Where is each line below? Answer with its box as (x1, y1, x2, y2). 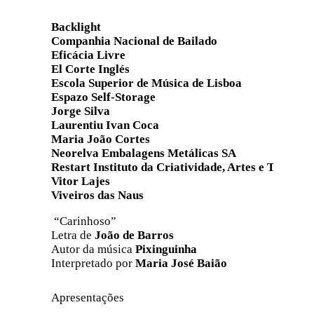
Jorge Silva (51, 104, 110, 118)
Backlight (51, 20, 101, 34)
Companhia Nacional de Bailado (51, 34, 217, 48)
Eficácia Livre (51, 48, 125, 62)
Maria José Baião (135, 257, 227, 271)
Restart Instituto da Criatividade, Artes (51, 161, 259, 175)
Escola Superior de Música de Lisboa (51, 76, 242, 90)
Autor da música (51, 243, 135, 257)
